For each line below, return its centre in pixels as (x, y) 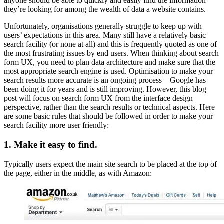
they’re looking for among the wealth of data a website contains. (105, 9)
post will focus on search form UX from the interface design (98, 98)
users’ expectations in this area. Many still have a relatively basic (105, 35)
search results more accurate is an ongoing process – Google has (105, 80)
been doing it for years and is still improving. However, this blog (105, 89)
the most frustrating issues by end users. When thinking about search (111, 53)
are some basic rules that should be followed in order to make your (108, 116)
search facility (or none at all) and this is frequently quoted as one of (110, 44)
